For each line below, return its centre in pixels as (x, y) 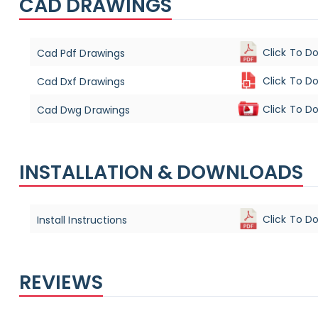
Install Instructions (82, 220)
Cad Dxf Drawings (81, 82)
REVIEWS (61, 282)
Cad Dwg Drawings (83, 110)
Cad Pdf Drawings (81, 54)
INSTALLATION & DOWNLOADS (161, 172)
